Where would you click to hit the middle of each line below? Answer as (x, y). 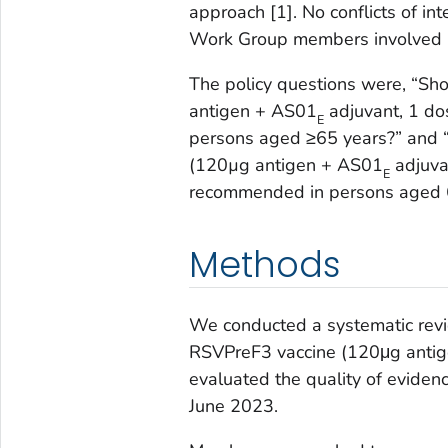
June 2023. (233, 405)
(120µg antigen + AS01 (285, 164)
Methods (264, 264)
